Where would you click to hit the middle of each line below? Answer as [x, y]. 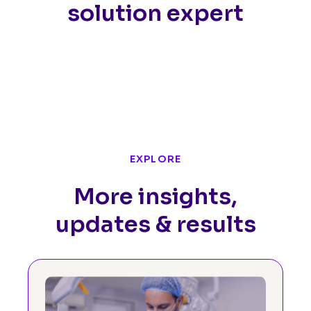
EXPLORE [155, 159]
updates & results [155, 224]
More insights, [155, 196]
